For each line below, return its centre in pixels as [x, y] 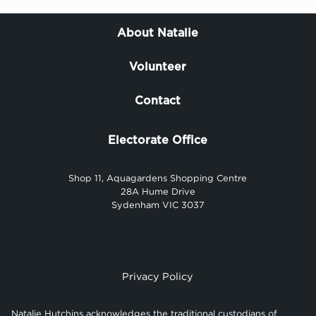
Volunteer [158, 67]
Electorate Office [158, 141]
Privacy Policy [158, 277]
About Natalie [158, 34]
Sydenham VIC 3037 [158, 205]
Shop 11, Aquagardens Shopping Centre [158, 178]
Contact [158, 101]
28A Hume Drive [158, 192]
